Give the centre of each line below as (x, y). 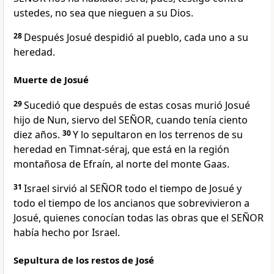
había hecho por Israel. (67, 233)
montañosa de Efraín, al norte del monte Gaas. (121, 164)
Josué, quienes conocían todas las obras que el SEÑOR (139, 218)
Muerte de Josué (51, 80)
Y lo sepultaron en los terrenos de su (158, 135)
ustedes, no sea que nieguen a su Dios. (103, 13)
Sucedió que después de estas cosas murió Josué (137, 106)
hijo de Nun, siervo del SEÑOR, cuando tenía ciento (131, 120)
